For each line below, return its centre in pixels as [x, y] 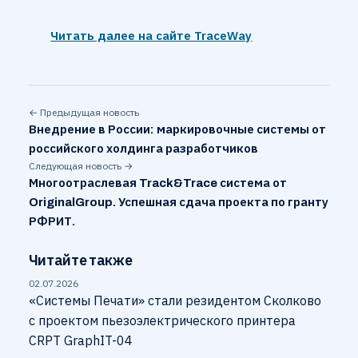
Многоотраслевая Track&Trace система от [157, 183]
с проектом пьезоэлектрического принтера [162, 321]
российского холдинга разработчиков [143, 149]
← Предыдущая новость [84, 113]
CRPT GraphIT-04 [80, 341]
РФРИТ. [52, 222]
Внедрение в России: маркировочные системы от [177, 130]
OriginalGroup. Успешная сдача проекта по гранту [178, 203]
